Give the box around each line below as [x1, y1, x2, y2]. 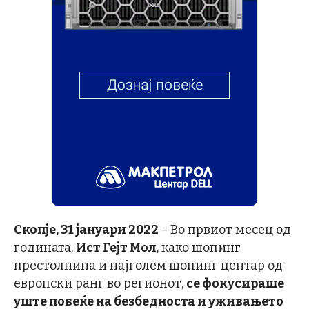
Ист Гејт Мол [76, 240, 157, 255]
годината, [14, 240, 76, 255]
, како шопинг [157, 240, 241, 255]
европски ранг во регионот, [14, 276, 186, 291]
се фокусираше [186, 276, 284, 291]
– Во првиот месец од [161, 222, 291, 237]
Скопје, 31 [14, 222, 74, 237]
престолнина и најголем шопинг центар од [14, 258, 283, 273]
